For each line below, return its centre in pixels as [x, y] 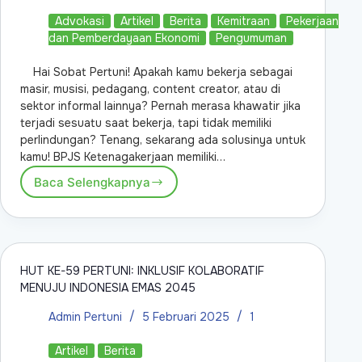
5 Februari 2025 [186, 316]
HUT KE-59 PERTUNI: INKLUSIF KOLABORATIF [142, 271]
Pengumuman [251, 38]
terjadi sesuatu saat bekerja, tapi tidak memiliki [146, 123]
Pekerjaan [312, 21]
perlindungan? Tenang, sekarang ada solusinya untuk [163, 140]
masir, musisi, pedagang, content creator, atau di [150, 89]
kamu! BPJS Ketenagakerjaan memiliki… [123, 157]
